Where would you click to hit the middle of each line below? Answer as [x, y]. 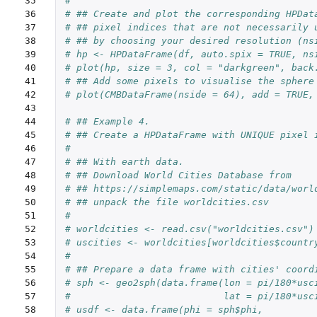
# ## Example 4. [107, 122]
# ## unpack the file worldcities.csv [167, 202]
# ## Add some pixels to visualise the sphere [189, 81]
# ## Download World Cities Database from [178, 175]
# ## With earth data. [124, 162]
